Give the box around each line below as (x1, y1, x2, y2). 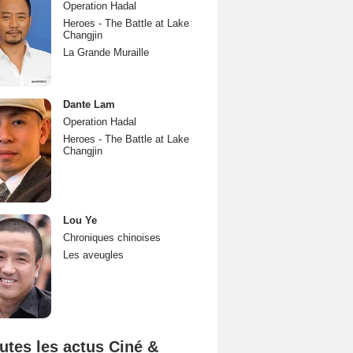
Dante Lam (63, 98, 115, 110)
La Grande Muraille (63, 46, 149, 58)
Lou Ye (63, 214, 97, 226)
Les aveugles (63, 249, 124, 261)
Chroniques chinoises (63, 232, 161, 243)
